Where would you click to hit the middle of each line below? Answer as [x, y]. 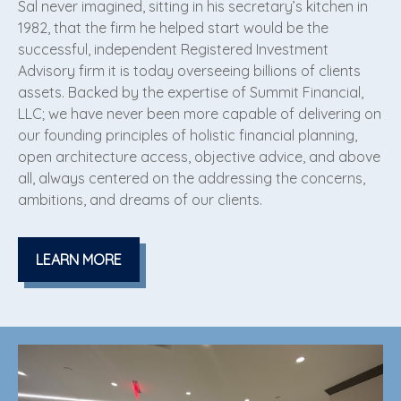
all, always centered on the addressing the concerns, [192, 178]
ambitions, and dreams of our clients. [140, 200]
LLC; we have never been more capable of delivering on [200, 114]
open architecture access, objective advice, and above [199, 157]
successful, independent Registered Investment [173, 49]
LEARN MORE [79, 260]
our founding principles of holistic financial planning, [188, 135]
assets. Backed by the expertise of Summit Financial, [191, 92]
